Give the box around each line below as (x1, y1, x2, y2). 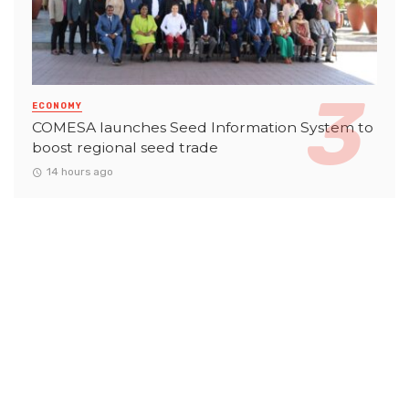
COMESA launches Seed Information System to (32, 119, 373, 137)
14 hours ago (46, 165, 113, 179)
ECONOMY (32, 101, 82, 111)
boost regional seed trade (32, 139, 218, 157)
